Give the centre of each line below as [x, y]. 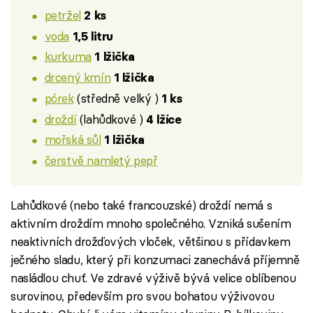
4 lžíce [164, 119]
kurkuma [68, 57]
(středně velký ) [118, 98]
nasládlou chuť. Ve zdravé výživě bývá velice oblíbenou [153, 277]
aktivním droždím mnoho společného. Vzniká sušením [151, 223]
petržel [63, 15]
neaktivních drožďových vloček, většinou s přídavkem [151, 241]
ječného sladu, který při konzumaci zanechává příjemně [155, 259]
